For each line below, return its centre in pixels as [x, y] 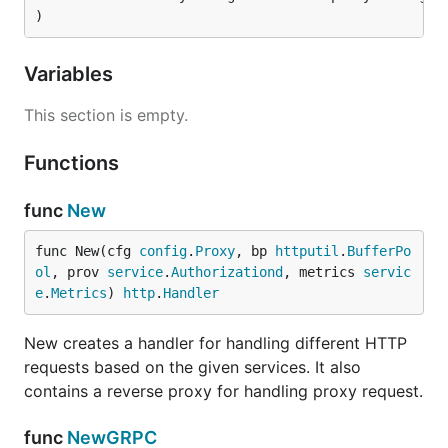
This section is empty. [106, 115]
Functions [74, 163]
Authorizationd [227, 272]
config [163, 251]
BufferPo [379, 251]
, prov [79, 272]
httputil [307, 251]
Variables [71, 74]
